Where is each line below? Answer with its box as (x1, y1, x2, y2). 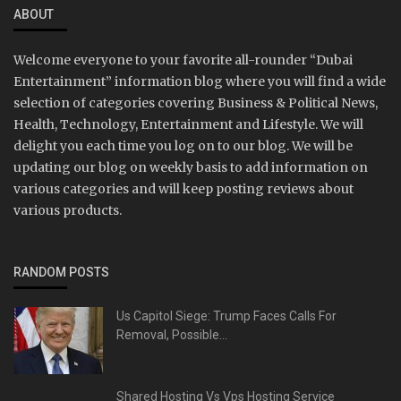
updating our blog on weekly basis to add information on (13, 159, 368, 176)
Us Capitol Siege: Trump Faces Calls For (116, 309, 337, 324)
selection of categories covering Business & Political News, (13, 95, 378, 112)
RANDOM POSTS (13, 265, 109, 280)
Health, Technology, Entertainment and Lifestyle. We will (13, 116, 363, 133)
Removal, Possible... (116, 328, 227, 343)
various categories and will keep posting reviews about (13, 181, 354, 198)
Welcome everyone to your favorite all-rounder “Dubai (13, 52, 353, 69)
